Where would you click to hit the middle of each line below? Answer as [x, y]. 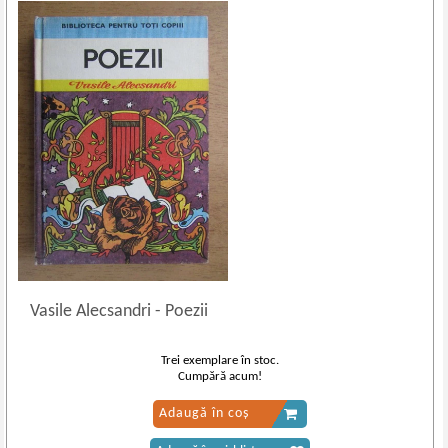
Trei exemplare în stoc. [220, 360]
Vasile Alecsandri [93, 311]
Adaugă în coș [203, 413]
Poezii [185, 311]
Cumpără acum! [220, 376]
